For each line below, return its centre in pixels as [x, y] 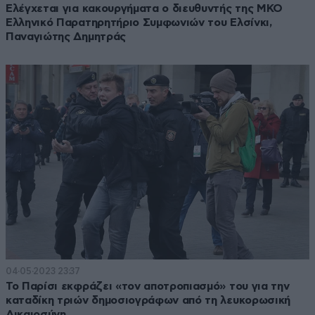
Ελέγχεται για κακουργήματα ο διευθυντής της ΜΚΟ [144, 8]
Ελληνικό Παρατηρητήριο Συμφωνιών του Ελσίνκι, [139, 22]
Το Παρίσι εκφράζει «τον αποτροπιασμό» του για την [148, 287]
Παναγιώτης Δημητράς [66, 36]
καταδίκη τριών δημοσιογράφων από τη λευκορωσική [148, 301]
